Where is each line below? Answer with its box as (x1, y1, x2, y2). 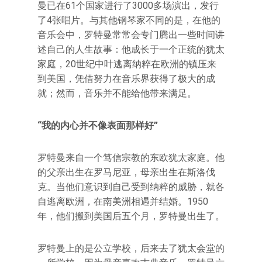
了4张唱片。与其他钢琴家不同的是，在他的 (37, 15, 220, 26)
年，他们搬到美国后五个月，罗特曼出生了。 (37, 211, 225, 222)
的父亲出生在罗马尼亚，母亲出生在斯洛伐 (37, 167, 215, 178)
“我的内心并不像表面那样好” (37, 120, 158, 131)
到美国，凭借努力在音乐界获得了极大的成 (37, 73, 215, 84)
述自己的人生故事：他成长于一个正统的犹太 (37, 44, 225, 55)
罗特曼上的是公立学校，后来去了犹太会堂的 (37, 243, 225, 254)
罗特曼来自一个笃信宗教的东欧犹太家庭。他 (37, 152, 225, 163)
